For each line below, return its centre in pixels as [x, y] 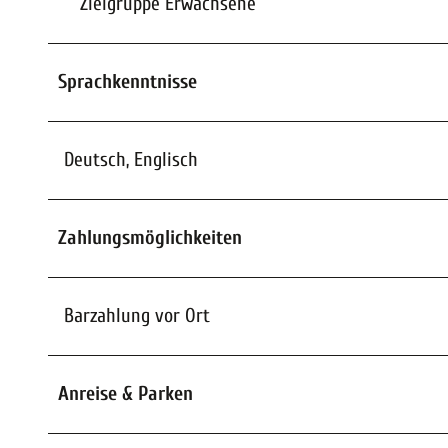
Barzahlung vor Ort [137, 316]
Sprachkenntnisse [127, 82]
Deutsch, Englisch [131, 160]
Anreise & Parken [125, 394]
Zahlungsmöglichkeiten [150, 238]
